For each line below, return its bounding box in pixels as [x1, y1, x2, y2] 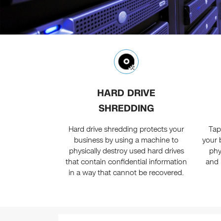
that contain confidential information [66, 157, 187, 167]
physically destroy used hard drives [69, 146, 184, 156]
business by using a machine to [74, 135, 179, 146]
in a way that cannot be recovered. [69, 168, 184, 178]
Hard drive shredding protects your [69, 124, 184, 135]
